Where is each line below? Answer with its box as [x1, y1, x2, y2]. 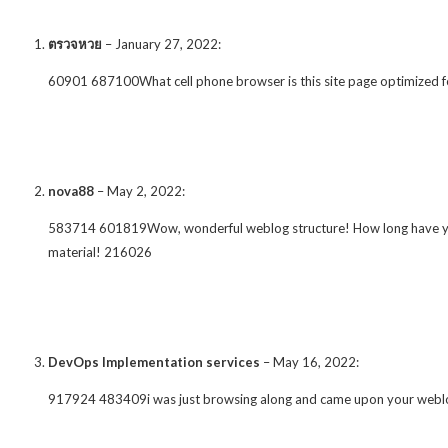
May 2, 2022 [107, 182, 182, 199]
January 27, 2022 [115, 35, 218, 52]
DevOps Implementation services [48, 353, 260, 370]
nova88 [48, 182, 94, 199]
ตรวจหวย [48, 35, 102, 52]
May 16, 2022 [273, 353, 356, 370]
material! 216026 [48, 243, 152, 260]
